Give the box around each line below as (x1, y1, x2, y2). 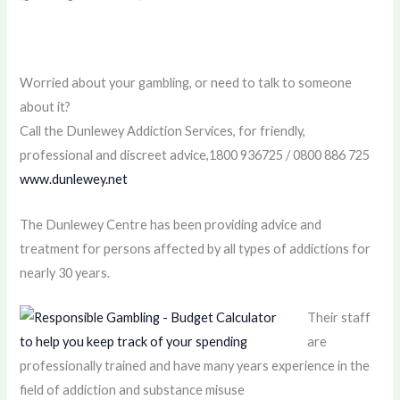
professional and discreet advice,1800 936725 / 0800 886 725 (20, 147, 371, 163)
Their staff (307, 309, 371, 325)
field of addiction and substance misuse (20, 381, 246, 397)
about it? (20, 99, 71, 115)
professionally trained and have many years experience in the (20, 357, 371, 373)
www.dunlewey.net (20, 171, 129, 187)
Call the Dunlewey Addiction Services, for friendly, (20, 123, 306, 139)
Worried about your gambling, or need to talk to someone (20, 75, 353, 91)
